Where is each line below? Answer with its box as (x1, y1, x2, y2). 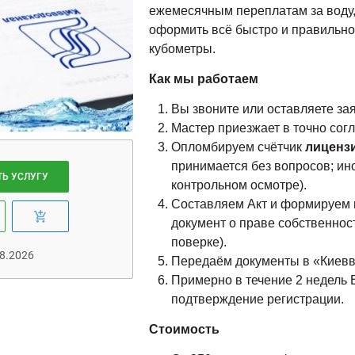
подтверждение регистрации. (171, 292, 345, 306)
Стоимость (149, 323, 220, 336)
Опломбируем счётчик (171, 140, 306, 154)
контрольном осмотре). (171, 178, 307, 192)
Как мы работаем (149, 72, 259, 86)
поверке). (171, 235, 227, 249)
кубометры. (149, 42, 216, 55)
